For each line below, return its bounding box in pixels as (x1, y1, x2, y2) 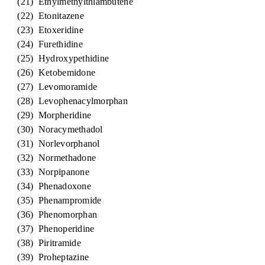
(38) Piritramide (5, 238, 81, 248)
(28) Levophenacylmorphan (5, 96, 128, 106)
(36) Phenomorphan (5, 209, 98, 219)
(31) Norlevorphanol (5, 138, 100, 148)
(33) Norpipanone (5, 167, 89, 177)
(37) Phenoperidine (5, 224, 95, 234)
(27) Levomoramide (5, 82, 98, 92)
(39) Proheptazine (5, 252, 89, 262)
